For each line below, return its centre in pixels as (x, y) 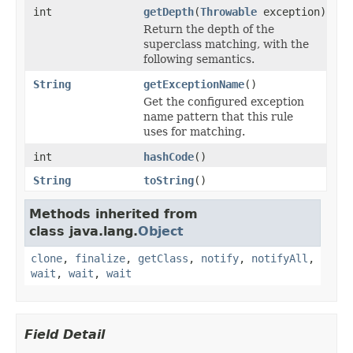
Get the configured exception (224, 101)
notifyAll (280, 258)
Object (161, 231)
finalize (100, 258)
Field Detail (65, 334)
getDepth (169, 11)
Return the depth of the (209, 29)
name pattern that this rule (218, 116)
